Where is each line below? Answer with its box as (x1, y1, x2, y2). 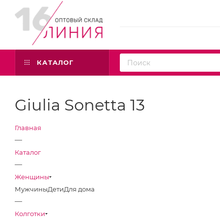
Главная (15, 124, 41, 132)
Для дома (64, 185, 95, 193)
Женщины (15, 173, 49, 181)
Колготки (15, 210, 45, 218)
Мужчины (15, 185, 48, 193)
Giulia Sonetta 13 (15, 95, 145, 114)
